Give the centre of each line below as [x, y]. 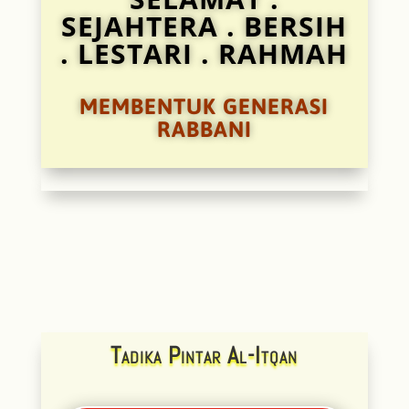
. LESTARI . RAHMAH [204, 53]
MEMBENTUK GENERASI [204, 106]
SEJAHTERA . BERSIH [204, 26]
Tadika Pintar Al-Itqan [204, 356]
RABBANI [204, 129]
